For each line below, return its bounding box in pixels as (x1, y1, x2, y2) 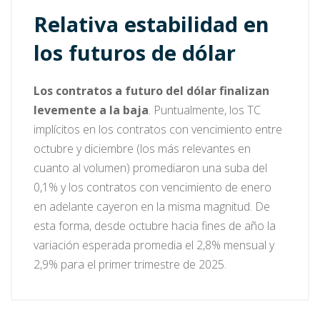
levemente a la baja (34, 101, 149, 118)
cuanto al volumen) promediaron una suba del (34, 159, 267, 176)
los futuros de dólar (34, 38, 236, 66)
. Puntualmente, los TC (149, 101, 261, 118)
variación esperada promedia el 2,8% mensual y (34, 236, 274, 253)
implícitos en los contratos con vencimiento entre (34, 121, 282, 137)
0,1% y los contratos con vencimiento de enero (34, 179, 271, 195)
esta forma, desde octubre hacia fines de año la (34, 217, 276, 234)
